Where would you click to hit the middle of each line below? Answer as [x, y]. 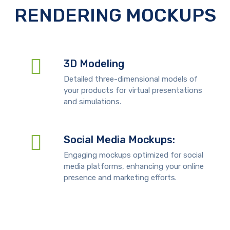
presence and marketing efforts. [120, 178]
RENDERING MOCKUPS [115, 15]
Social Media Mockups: [119, 140]
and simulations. [92, 102]
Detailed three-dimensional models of [130, 79]
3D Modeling [94, 64]
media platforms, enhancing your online [133, 166]
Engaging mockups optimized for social [133, 155]
